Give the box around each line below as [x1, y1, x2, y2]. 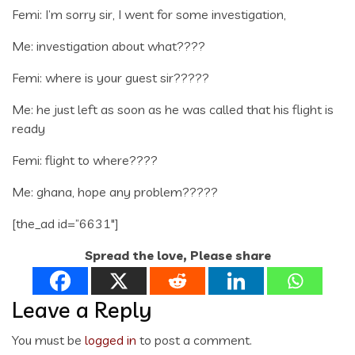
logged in [85, 331, 136, 348]
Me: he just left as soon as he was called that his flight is [12, 101, 334, 117]
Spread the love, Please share [84, 246, 271, 263]
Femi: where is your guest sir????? [12, 69, 209, 86]
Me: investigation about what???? [12, 37, 205, 54]
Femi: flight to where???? [12, 151, 158, 168]
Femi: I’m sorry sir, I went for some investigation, [12, 6, 286, 22]
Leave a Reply [12, 295, 152, 323]
